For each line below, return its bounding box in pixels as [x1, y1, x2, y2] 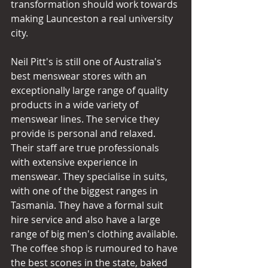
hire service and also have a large [11, 213, 163, 226]
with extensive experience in [11, 156, 140, 169]
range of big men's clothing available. [11, 227, 180, 240]
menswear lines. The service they [11, 112, 162, 126]
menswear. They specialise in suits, [11, 170, 170, 183]
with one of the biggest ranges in [11, 184, 160, 197]
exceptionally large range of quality [11, 84, 170, 97]
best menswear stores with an [11, 69, 149, 83]
